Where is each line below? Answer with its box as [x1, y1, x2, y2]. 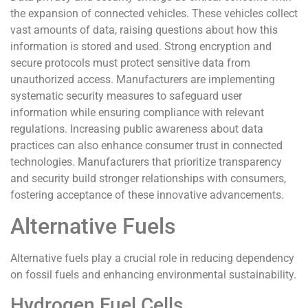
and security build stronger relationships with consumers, [10, 171, 286, 185]
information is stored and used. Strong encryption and [10, 39, 272, 53]
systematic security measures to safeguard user [10, 89, 242, 102]
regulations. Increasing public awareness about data [10, 122, 263, 135]
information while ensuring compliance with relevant [10, 105, 264, 119]
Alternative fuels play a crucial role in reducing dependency [10, 252, 294, 265]
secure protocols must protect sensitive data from [10, 56, 250, 69]
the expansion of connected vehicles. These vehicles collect [10, 6, 298, 20]
